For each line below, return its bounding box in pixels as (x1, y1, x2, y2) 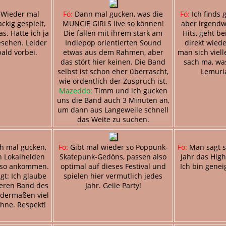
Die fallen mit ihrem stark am (64, 28, 162, 38)
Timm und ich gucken (92, 85, 167, 95)
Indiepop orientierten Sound (65, 37, 161, 47)
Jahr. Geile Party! (85, 180, 141, 190)
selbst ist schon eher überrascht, (58, 66, 168, 76)
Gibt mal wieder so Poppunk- (68, 142, 168, 152)
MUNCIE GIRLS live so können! (62, 18, 164, 28)
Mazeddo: (59, 85, 92, 95)
